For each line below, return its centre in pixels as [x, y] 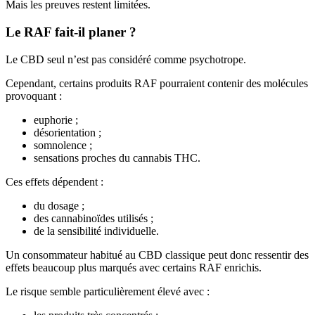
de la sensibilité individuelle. [96, 231]
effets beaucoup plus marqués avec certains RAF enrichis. [134, 267]
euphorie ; [56, 120]
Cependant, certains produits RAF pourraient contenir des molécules [157, 83]
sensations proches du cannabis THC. [117, 157]
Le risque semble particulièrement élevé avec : [108, 291]
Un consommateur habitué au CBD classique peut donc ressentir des [157, 255]
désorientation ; [67, 132]
